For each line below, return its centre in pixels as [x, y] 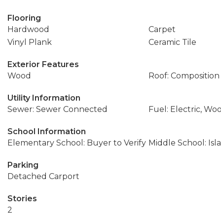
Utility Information [44, 98]
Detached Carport [43, 176]
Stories [22, 199]
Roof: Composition [184, 76]
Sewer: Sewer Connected [57, 109]
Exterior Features [43, 64]
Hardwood [28, 29]
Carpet [162, 29]
